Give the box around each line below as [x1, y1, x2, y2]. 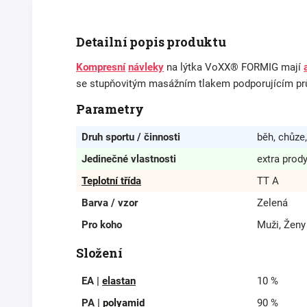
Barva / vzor [82, 197, 138, 210]
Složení [76, 245, 123, 262]
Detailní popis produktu [76, 34, 226, 51]
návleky [128, 61, 164, 74]
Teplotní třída [82, 175, 141, 188]
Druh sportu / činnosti [82, 131, 180, 144]
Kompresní [76, 61, 125, 74]
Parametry [76, 101, 144, 118]
